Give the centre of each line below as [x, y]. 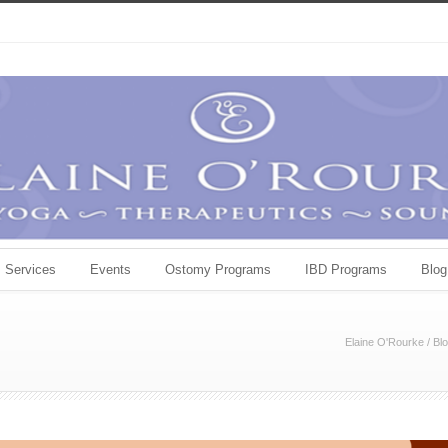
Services [30, 269]
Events [110, 269]
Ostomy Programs [218, 269]
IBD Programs [346, 269]
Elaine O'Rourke [384, 341]
